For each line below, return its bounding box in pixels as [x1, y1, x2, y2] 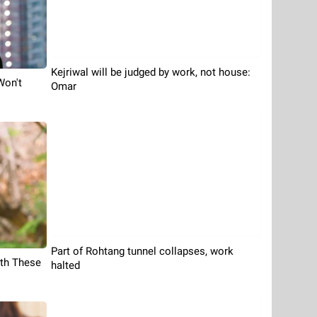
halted [50, 259, 80, 272]
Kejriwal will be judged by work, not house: [50, 65, 250, 79]
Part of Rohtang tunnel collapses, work [50, 245, 234, 258]
